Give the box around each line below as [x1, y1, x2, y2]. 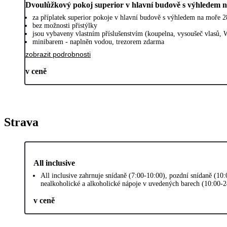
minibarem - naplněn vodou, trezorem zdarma [32, 38, 164, 46]
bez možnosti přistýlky [32, 22, 97, 30]
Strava [4, 116, 39, 129]
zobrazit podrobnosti [25, 50, 91, 59]
